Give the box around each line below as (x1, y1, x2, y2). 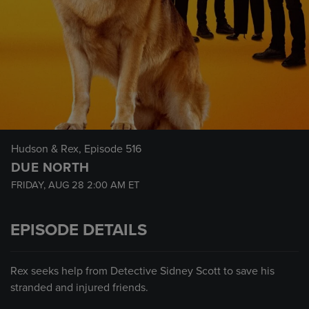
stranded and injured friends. (10, 281, 148, 295)
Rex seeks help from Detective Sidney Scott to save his (10, 264, 275, 278)
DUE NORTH (11, 160, 90, 175)
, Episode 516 (79, 142, 141, 156)
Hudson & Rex (11, 142, 79, 156)
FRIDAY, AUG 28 (11, 179, 87, 191)
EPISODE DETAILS (10, 220, 147, 240)
